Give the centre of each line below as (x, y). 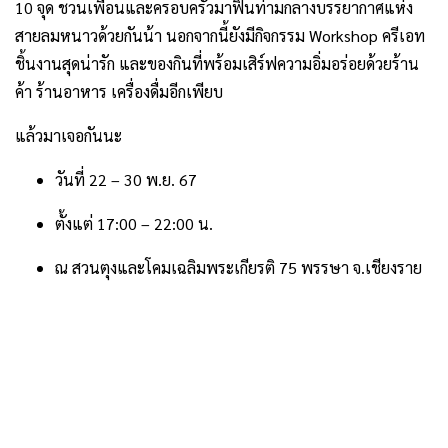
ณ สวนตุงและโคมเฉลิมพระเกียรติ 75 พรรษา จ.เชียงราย (238, 267)
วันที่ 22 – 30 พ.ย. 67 (126, 179)
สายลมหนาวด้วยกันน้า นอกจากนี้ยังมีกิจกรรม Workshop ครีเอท (220, 35)
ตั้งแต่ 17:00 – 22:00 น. (134, 223)
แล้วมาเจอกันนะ (68, 135)
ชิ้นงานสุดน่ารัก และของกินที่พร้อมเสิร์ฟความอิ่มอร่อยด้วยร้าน (217, 63)
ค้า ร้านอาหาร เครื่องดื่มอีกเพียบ (119, 91)
